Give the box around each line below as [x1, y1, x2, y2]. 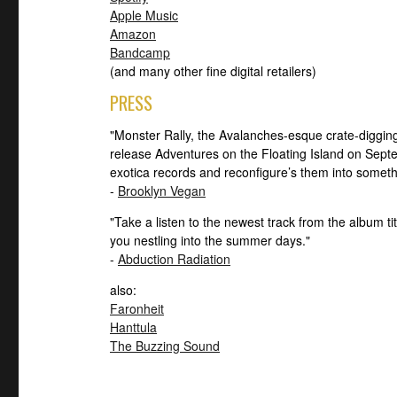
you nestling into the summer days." [110, 230, 310, 249]
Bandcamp [110, 43, 170, 61]
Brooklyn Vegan [118, 181, 206, 199]
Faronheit [110, 299, 164, 317]
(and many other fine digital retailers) [110, 61, 316, 80]
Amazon [110, 24, 156, 43]
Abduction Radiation [118, 249, 230, 268]
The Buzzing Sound [110, 336, 220, 354]
